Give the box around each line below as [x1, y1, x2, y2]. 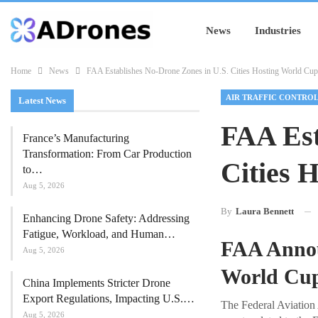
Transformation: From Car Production [23, 147, 192, 160]
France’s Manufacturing [23, 131, 129, 144]
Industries [254, 25, 301, 36]
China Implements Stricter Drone [23, 276, 170, 289]
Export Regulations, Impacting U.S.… [23, 292, 194, 305]
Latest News [18, 95, 66, 106]
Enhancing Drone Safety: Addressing [23, 212, 190, 224]
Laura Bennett [235, 206, 294, 217]
